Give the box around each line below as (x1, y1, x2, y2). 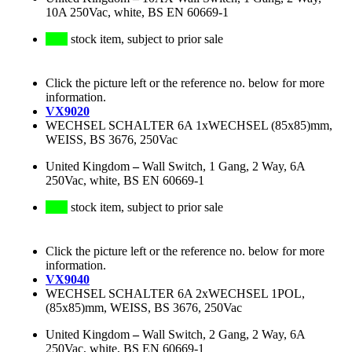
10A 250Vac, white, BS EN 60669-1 (46, 5, 229, 20)
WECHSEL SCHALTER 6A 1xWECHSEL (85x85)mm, (46, 119, 332, 133)
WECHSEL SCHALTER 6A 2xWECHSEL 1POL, (46, 287, 305, 301)
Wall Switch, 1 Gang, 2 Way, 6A (142, 159, 305, 174)
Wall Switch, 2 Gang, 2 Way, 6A (142, 328, 305, 342)
